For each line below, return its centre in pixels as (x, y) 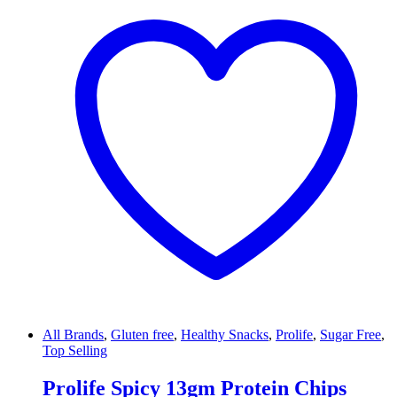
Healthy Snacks (225, 335)
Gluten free (142, 335)
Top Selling (75, 351)
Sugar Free (350, 335)
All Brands (73, 335)
